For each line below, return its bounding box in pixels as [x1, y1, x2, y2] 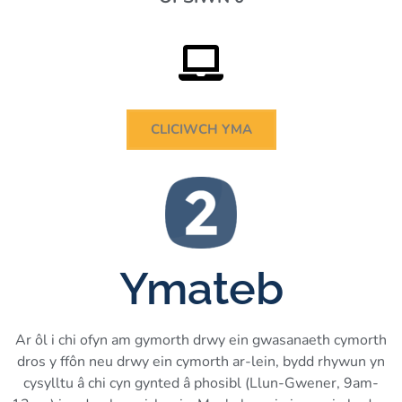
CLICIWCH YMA [150, 120, 252, 139]
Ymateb [118, 262, 284, 316]
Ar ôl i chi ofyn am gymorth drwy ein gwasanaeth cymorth [15, 330, 387, 351]
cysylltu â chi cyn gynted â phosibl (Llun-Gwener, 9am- [23, 373, 379, 394]
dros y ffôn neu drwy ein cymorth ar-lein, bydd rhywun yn [17, 352, 385, 372]
